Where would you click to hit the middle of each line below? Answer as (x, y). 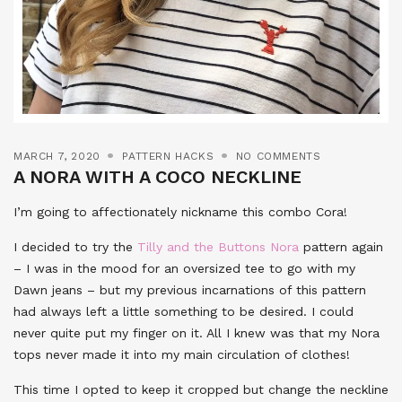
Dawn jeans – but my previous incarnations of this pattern (190, 289)
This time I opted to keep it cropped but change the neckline (201, 389)
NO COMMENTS (278, 156)
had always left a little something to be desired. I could (184, 311)
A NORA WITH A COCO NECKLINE (157, 176)
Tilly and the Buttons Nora (218, 246)
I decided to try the (75, 246)
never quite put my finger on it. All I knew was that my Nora (197, 332)
